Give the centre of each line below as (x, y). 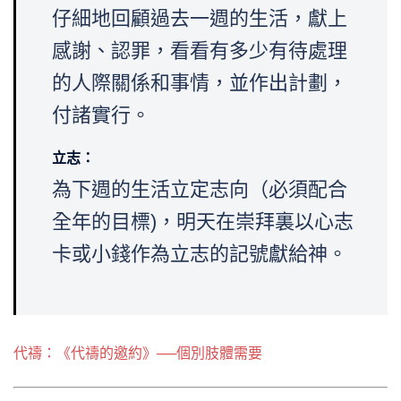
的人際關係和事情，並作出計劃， (200, 83)
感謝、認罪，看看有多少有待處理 (200, 51)
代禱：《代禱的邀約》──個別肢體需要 (138, 354)
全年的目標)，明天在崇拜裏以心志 (203, 222)
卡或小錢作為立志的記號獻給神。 (200, 254)
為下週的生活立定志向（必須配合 (200, 190)
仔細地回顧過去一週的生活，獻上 (200, 19)
